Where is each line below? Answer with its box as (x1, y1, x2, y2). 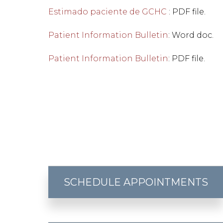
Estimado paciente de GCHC (48, 7, 167, 16)
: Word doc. (168, 30, 214, 40)
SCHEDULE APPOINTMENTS (63, 176, 208, 188)
